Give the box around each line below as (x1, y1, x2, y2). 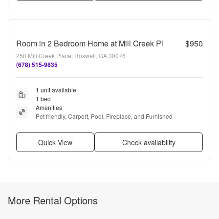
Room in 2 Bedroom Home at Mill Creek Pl (16, 38, 163, 49)
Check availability (122, 137, 175, 147)
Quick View (38, 137, 73, 147)
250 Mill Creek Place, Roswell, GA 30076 (16, 51, 126, 60)
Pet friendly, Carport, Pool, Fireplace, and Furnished (36, 112, 173, 120)
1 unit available (36, 86, 76, 94)
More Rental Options (8, 193, 98, 207)
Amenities (36, 103, 62, 111)
